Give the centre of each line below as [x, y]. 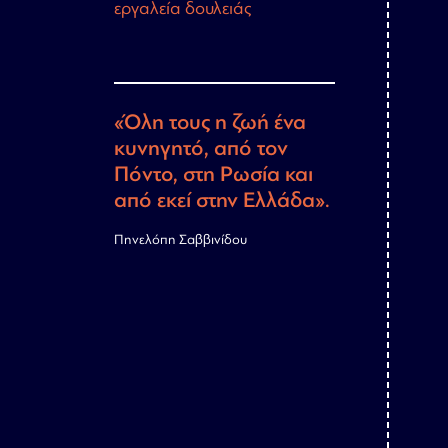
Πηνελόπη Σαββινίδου [180, 240]
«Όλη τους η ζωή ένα [210, 122]
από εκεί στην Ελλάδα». [222, 200]
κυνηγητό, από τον [201, 148]
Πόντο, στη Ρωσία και [213, 174]
